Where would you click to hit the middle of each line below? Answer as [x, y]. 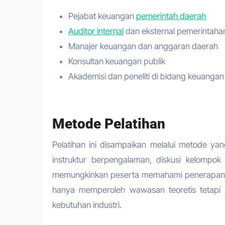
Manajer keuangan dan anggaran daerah [143, 46]
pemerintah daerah [171, 16]
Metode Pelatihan [109, 124]
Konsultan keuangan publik [117, 61]
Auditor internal [96, 31]
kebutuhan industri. [87, 205]
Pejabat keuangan [102, 16]
